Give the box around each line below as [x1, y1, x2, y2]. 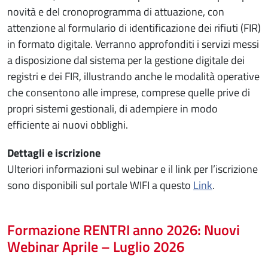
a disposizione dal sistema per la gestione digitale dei [7, 51, 245, 68]
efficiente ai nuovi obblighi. [7, 116, 128, 133]
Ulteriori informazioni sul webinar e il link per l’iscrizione [7, 160, 258, 177]
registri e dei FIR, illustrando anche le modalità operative [7, 68, 260, 84]
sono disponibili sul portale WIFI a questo [7, 176, 193, 193]
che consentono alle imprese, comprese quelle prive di [7, 84, 250, 100]
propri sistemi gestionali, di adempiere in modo [7, 100, 218, 117]
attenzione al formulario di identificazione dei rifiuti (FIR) [7, 19, 261, 36]
